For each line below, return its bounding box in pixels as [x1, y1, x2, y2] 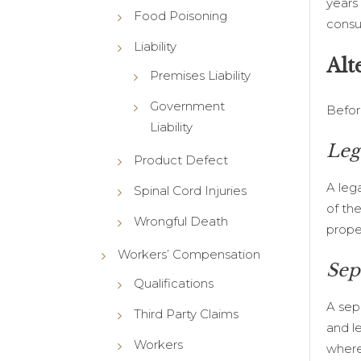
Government [149, 98, 225, 114]
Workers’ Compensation [117, 246, 260, 262]
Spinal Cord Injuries [133, 182, 247, 198]
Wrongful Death [133, 213, 228, 229]
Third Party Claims [133, 305, 239, 322]
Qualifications [133, 275, 214, 291]
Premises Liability [149, 67, 251, 83]
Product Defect [133, 151, 228, 168]
